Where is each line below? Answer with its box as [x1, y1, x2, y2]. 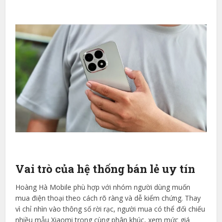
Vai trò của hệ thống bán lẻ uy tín [15, 161, 196, 176]
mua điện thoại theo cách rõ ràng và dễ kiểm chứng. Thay [15, 193, 201, 203]
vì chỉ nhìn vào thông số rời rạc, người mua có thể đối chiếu [15, 204, 206, 214]
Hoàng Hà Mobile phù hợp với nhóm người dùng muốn [15, 182, 191, 192]
